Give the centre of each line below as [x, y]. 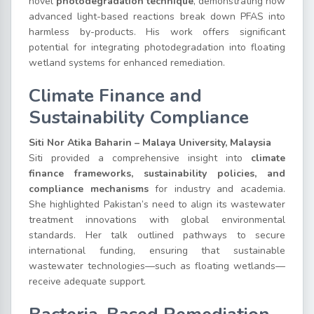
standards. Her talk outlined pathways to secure [157, 235]
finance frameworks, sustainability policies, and [157, 173]
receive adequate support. [87, 281]
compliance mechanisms [89, 189]
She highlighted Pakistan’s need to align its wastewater [157, 204]
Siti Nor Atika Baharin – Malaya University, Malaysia [150, 142]
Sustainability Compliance [139, 117]
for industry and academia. [217, 189]
